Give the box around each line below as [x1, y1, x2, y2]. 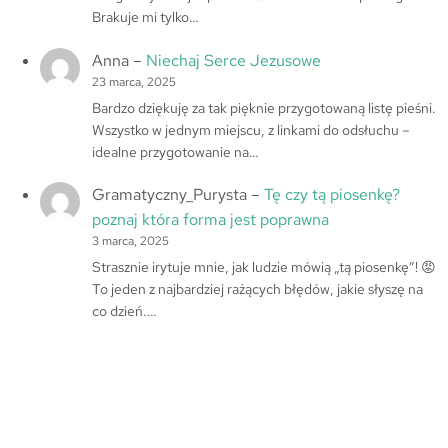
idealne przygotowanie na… [92, 142, 260, 161]
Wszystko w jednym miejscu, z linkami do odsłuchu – [92, 120, 411, 139]
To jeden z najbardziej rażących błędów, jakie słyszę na [92, 280, 424, 299]
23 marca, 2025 [92, 73, 177, 90]
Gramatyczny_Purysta [92, 184, 248, 206]
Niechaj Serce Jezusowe [146, 49, 322, 71]
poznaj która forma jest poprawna [92, 209, 330, 231]
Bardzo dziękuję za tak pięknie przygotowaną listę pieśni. [92, 98, 437, 117]
